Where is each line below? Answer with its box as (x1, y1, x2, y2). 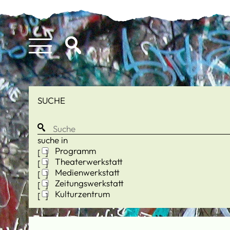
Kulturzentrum (53, 188, 110, 199)
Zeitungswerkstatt (53, 177, 124, 188)
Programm (53, 145, 96, 156)
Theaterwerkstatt (53, 156, 123, 167)
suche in (37, 134, 68, 145)
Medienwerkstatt (53, 166, 120, 178)
